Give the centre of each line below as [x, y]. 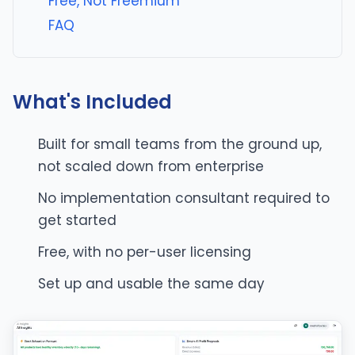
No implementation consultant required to [184, 198]
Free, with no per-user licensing [145, 252]
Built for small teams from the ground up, [180, 144]
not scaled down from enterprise [151, 166]
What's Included [92, 101]
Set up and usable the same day [151, 283]
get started [77, 220]
